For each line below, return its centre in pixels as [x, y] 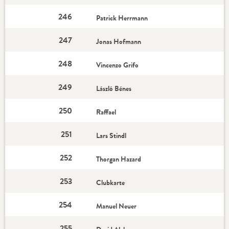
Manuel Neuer [117, 206]
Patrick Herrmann [123, 18]
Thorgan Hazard [120, 159]
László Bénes [115, 88]
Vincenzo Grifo [118, 65]
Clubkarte [111, 182]
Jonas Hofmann [119, 41]
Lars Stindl [112, 135]
